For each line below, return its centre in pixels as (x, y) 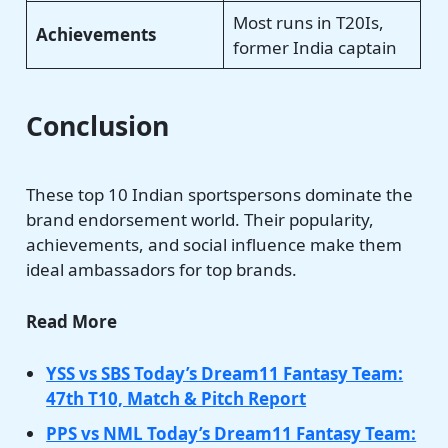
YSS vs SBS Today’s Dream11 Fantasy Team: (225, 374)
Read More (72, 322)
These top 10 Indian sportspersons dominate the (220, 195)
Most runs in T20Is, (308, 22)
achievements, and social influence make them (214, 245)
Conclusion (98, 126)
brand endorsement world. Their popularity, (200, 220)
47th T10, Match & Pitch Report (176, 399)
